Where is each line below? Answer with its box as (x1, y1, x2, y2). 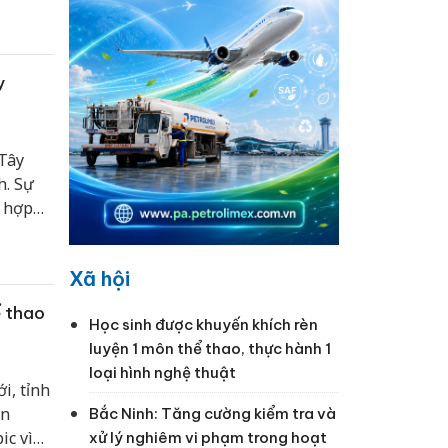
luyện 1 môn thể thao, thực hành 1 (88, 339, 331, 359)
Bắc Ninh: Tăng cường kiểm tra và (88, 404, 336, 424)
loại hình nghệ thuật (88, 363, 236, 383)
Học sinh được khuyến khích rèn (88, 315, 318, 335)
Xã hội (68, 266, 130, 292)
